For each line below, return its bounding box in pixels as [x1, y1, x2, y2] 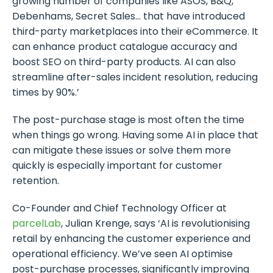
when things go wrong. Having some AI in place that [12, 127, 258, 142]
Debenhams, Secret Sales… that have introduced [12, 9, 245, 23]
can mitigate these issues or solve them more [12, 143, 231, 157]
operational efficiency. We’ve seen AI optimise [12, 246, 233, 261]
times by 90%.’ [12, 85, 79, 99]
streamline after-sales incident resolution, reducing [12, 69, 258, 84]
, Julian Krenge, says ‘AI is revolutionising [61, 216, 250, 230]
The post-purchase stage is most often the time [12, 112, 244, 127]
